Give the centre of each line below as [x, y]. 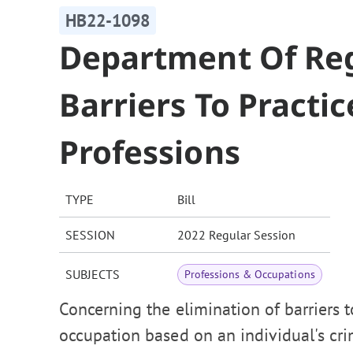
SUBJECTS [93, 275]
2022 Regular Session [236, 235]
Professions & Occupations [250, 275]
